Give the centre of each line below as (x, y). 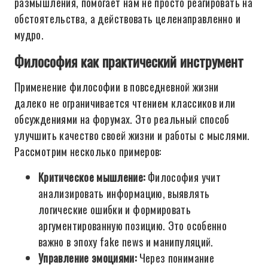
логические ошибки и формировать (115, 209)
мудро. (29, 35)
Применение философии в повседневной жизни (117, 87)
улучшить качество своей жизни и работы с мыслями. (132, 135)
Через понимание (175, 258)
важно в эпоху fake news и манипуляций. (126, 242)
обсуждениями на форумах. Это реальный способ (122, 119)
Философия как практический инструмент (129, 61)
